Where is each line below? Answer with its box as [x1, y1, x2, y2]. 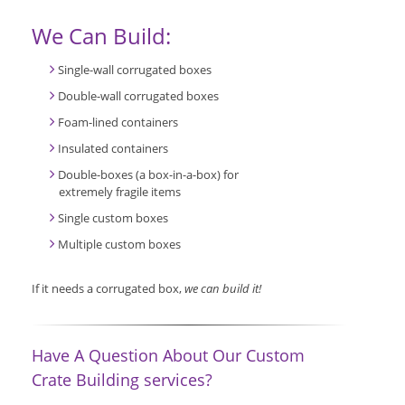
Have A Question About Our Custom [32, 344, 305, 367]
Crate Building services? [32, 369, 212, 391]
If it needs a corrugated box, [32, 280, 184, 297]
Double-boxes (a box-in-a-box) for [58, 166, 239, 184]
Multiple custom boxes [58, 236, 181, 253]
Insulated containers [58, 140, 168, 157]
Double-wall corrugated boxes [58, 88, 219, 105]
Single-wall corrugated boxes [58, 61, 212, 79]
